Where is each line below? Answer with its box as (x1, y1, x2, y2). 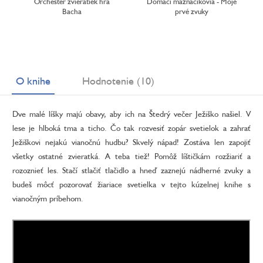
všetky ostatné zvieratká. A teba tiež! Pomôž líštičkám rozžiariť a (12, 151, 251, 161)
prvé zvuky (174, 6, 208, 16)
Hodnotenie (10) (82, 74, 154, 87)
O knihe (16, 74, 50, 87)
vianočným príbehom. (12, 193, 83, 204)
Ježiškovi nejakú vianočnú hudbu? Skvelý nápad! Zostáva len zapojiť (12, 137, 251, 147)
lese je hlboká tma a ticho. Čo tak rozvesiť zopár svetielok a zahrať (12, 123, 251, 133)
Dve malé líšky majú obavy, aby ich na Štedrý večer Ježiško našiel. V (12, 109, 251, 119)
